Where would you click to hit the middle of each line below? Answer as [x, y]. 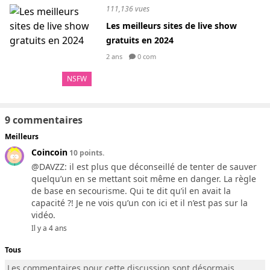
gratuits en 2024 [140, 40]
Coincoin [49, 152]
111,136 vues [128, 9]
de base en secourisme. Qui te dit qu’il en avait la [131, 191]
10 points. [86, 153]
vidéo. [43, 215]
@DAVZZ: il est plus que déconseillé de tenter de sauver [144, 167]
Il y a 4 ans [49, 228]
